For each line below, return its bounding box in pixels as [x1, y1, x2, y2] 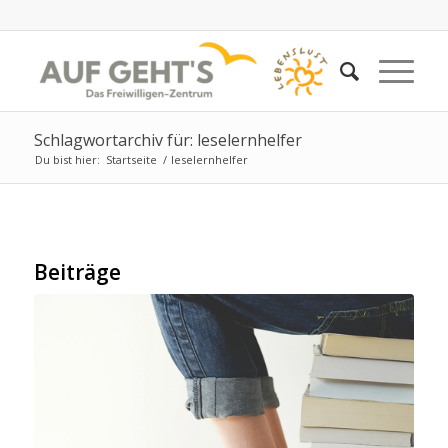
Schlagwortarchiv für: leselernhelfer [33, 129, 302, 151]
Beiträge [33, 258, 121, 286]
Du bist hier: [34, 152, 100, 167]
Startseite [105, 152, 157, 167]
